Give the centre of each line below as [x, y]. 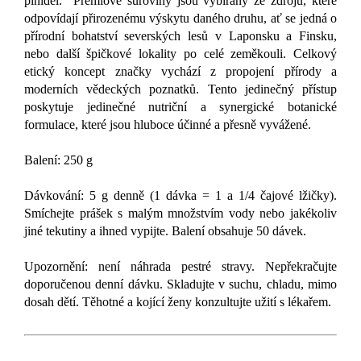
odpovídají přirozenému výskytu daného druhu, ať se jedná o [180, 19]
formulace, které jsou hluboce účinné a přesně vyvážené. [168, 125]
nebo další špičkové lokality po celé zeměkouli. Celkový [180, 54]
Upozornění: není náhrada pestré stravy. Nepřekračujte [180, 267]
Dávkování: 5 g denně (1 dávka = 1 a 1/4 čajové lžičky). [180, 196]
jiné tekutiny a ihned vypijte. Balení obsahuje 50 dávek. [165, 231]
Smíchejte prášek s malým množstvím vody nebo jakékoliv [180, 214]
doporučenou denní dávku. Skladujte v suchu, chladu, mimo [180, 284]
